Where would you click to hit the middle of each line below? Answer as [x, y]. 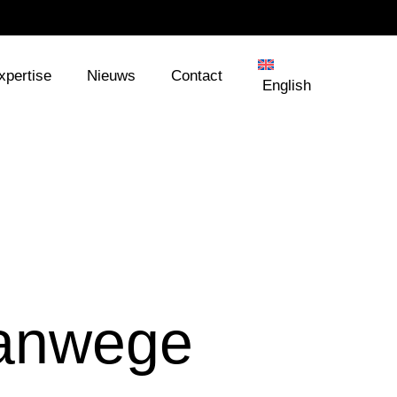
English [287, 86]
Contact [196, 75]
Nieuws [111, 75]
